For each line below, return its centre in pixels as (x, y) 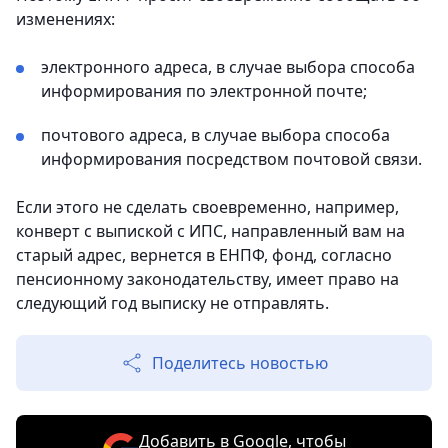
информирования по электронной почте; (204, 90)
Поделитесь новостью (240, 362)
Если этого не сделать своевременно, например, (207, 206)
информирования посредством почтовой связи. (231, 158)
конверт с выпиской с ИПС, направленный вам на (210, 230)
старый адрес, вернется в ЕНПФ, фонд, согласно (204, 254)
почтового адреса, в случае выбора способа (215, 134)
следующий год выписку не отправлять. (172, 302)
